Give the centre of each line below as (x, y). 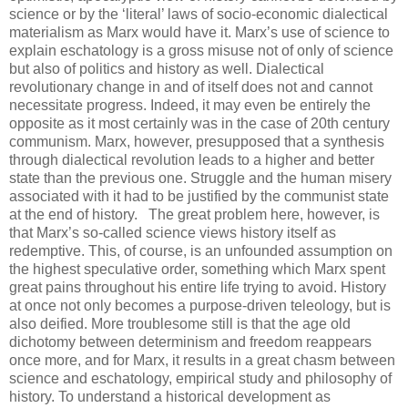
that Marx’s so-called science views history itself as (173, 232)
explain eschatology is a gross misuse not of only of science (201, 50)
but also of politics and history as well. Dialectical (167, 68)
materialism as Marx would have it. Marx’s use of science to (199, 32)
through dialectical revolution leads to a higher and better (192, 159)
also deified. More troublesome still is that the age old (180, 323)
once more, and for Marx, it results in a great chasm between (202, 360)
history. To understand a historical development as (170, 396)
